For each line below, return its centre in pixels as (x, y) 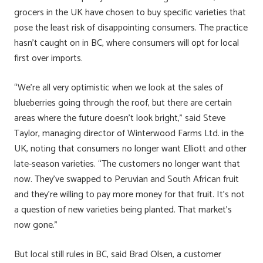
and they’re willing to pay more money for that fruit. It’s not (129, 194)
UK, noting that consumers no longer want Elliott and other (130, 149)
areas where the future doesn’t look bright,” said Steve (120, 118)
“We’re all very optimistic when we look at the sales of (119, 87)
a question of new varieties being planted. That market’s (123, 210)
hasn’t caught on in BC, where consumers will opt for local (127, 43)
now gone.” (36, 225)
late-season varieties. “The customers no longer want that (127, 164)
